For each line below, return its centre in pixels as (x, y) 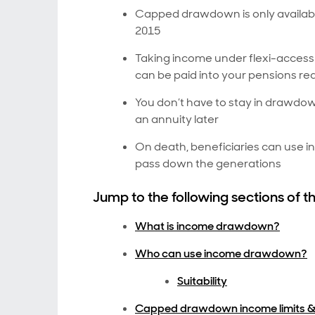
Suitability (202, 281)
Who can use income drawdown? (221, 253)
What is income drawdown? (207, 226)
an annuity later (177, 119)
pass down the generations (208, 163)
